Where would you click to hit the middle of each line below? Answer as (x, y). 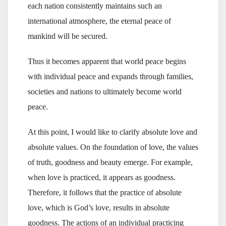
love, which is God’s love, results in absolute (99, 207)
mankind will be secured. (68, 36)
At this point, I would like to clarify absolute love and (112, 132)
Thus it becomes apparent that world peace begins (107, 61)
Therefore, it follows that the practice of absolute (105, 192)
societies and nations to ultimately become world (105, 91)
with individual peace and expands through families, (110, 76)
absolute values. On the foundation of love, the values (113, 147)
